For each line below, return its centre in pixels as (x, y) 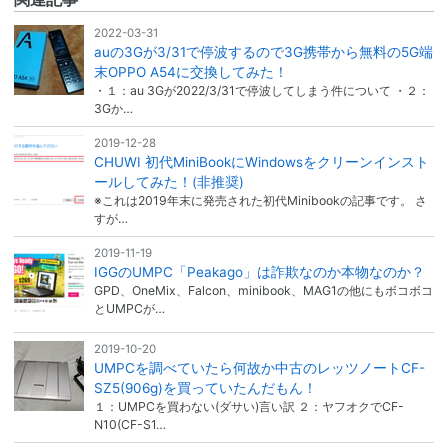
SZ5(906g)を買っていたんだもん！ (205, 388)
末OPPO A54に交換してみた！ (190, 71)
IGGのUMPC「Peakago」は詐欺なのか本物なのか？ (259, 271)
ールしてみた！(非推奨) (168, 181)
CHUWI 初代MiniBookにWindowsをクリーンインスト (261, 161)
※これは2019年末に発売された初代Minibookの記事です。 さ (260, 200)
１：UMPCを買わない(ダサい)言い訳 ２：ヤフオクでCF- (248, 407)
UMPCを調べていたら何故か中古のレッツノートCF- (259, 368)
